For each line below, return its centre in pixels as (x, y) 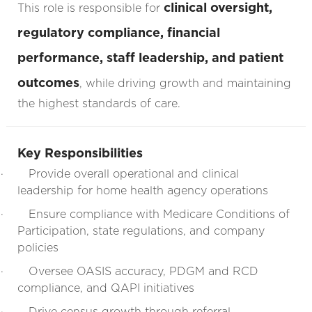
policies (38, 247)
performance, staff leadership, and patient (150, 57)
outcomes (48, 82)
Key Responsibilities (80, 153)
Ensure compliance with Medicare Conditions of (159, 214)
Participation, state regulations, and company (141, 231)
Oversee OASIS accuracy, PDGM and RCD (143, 271)
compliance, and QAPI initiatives (106, 288)
